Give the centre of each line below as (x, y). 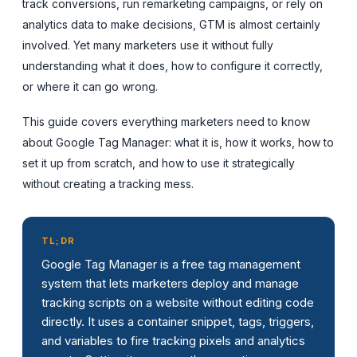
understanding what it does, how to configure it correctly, (173, 65)
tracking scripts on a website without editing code (178, 302)
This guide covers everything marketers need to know (166, 121)
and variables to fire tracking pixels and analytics (173, 340)
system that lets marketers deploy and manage (170, 283)
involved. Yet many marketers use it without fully (148, 45)
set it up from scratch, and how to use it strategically (159, 163)
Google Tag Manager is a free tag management (171, 264)
